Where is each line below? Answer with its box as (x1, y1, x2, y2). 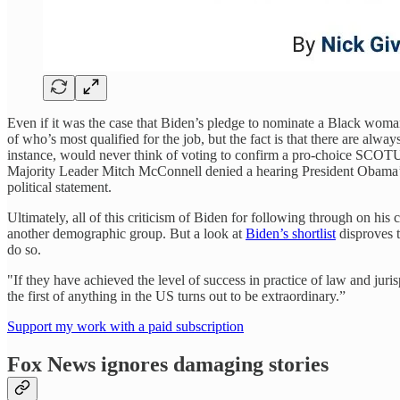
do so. (7, 242, 41, 258)
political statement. (7, 179, 112, 196)
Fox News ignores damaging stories (7, 352, 329, 376)
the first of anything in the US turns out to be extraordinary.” (7, 288, 346, 304)
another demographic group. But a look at (7, 226, 246, 242)
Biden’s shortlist (246, 226, 336, 242)
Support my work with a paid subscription (7, 319, 244, 335)
